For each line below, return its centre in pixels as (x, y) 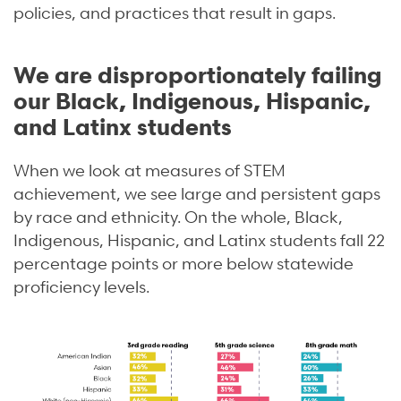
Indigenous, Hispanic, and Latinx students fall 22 (199, 240)
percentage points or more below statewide (183, 263)
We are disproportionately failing (197, 75)
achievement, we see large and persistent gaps (197, 193)
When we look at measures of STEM (149, 170)
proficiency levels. (81, 286)
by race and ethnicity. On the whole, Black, (178, 217)
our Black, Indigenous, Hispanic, (192, 101)
